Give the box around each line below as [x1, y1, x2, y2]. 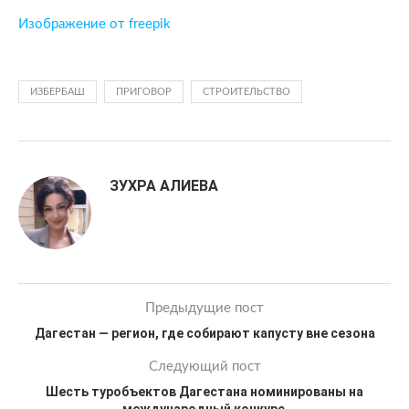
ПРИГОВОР [116, 87, 172, 97]
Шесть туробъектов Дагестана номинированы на [46, 384, 363, 399]
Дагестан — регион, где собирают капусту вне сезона [34, 326, 375, 341]
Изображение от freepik [18, 17, 171, 31]
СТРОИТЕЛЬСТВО [203, 87, 290, 97]
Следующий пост [148, 360, 261, 373]
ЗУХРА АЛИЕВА [110, 177, 218, 194]
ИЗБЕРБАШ [30, 87, 85, 97]
